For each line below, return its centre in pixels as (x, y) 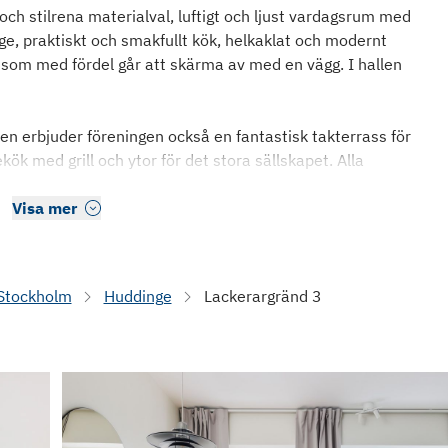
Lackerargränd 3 (262, 296)
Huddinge (137, 296)
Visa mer (44, 208)
